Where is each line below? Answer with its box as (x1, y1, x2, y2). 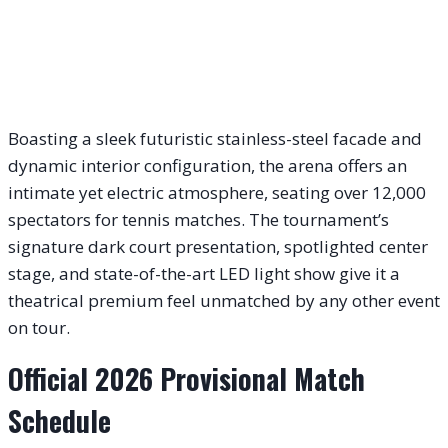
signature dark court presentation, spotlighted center (8, 235, 428, 259)
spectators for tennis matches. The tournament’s (8, 208, 389, 232)
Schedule (8, 400, 111, 442)
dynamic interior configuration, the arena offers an (8, 154, 407, 178)
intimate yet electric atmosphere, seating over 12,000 (8, 181, 426, 205)
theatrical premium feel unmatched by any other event (8, 289, 440, 313)
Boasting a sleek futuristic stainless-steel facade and (8, 127, 422, 151)
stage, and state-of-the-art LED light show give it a (8, 262, 400, 286)
